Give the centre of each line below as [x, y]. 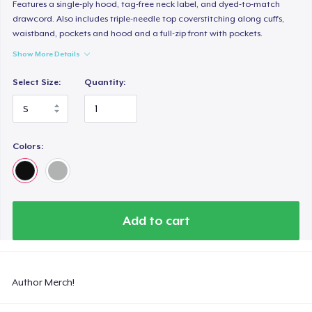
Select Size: [37, 83]
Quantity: [105, 83]
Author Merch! [44, 282]
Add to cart [156, 220]
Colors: [28, 146]
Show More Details [47, 54]
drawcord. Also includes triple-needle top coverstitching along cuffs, [149, 19]
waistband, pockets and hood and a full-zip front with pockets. [138, 34]
